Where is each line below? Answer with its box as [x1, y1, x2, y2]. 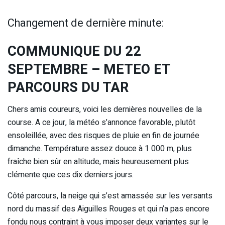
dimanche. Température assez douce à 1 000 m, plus [8, 143, 192, 155]
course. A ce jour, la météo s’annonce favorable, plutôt [8, 117, 195, 129]
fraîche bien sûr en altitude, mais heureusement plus [8, 156, 189, 168]
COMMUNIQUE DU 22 [8, 41, 141, 61]
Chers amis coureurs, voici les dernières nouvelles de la [8, 103, 202, 116]
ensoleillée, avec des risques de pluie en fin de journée [8, 130, 199, 142]
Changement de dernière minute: [8, 15, 164, 31]
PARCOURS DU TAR [8, 77, 129, 97]
